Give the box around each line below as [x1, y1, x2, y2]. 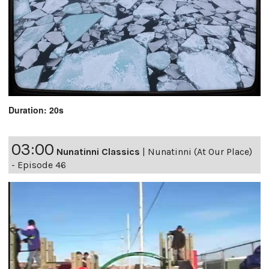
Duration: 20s [8, 104, 64, 116]
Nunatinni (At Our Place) [148, 146, 252, 158]
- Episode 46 [11, 159, 66, 171]
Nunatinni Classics [56, 146, 140, 158]
